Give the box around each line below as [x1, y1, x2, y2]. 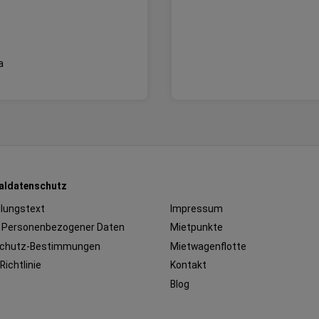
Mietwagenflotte [169, 240, 246, 252]
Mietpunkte [169, 221, 223, 234]
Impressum [169, 202, 223, 214]
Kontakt [169, 259, 206, 271]
